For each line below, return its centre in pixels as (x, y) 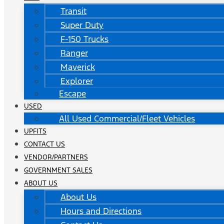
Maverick (78, 67)
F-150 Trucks (84, 39)
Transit (73, 11)
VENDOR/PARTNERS (56, 157)
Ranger (74, 53)
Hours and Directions (101, 211)
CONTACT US (44, 144)
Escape (72, 93)
